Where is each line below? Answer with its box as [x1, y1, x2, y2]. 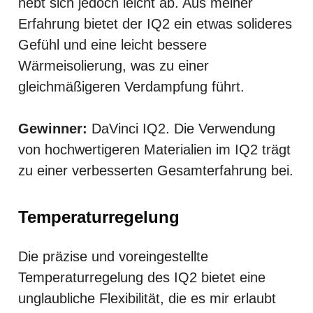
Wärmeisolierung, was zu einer [18, 57, 209, 73]
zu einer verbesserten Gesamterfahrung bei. [18, 162, 293, 178]
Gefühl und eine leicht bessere [18, 36, 207, 52]
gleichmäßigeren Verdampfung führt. [18, 78, 245, 94]
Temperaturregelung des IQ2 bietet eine [18, 269, 265, 285]
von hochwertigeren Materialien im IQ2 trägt [18, 141, 291, 157]
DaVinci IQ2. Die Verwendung [87, 120, 275, 136]
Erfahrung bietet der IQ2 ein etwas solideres [18, 15, 292, 31]
